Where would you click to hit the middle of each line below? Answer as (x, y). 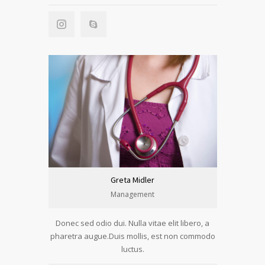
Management (132, 194)
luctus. (132, 249)
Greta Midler (132, 180)
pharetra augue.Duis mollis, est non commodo (132, 236)
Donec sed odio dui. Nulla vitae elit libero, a (132, 223)
